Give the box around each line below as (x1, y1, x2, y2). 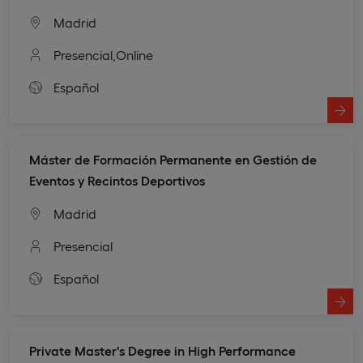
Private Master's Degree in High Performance (29, 342, 296, 358)
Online (116, 46, 153, 62)
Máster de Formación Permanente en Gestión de (29, 151, 317, 167)
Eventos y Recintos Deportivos (29, 172, 205, 188)
